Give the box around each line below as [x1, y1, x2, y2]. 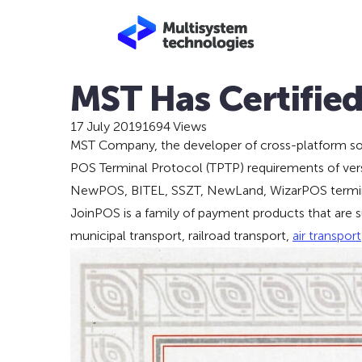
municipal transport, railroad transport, [70, 228, 293, 243]
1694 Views [142, 119, 207, 134]
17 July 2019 [70, 119, 142, 134]
